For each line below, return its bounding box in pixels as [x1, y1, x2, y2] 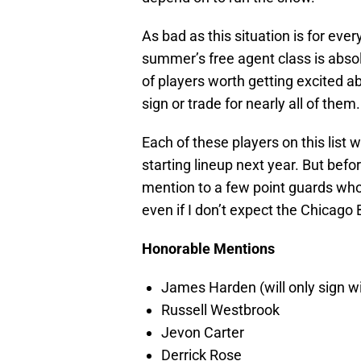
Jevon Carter [161, 324, 244, 342]
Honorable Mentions [142, 240, 275, 258]
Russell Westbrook [161, 301, 280, 319]
